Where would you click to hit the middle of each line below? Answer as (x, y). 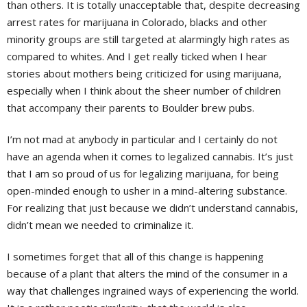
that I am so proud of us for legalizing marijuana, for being (143, 174)
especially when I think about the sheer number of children (144, 91)
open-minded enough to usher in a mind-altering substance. (147, 191)
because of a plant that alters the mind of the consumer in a (147, 274)
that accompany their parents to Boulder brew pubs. (132, 108)
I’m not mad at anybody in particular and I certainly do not (142, 139)
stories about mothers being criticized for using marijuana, (144, 74)
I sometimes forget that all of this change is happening (135, 257)
